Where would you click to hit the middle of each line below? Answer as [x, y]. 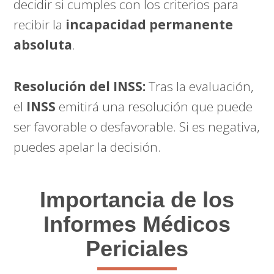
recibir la [40, 24]
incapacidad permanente [150, 24]
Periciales [137, 248]
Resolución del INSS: [80, 86]
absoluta [43, 44]
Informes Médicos [137, 224]
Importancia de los [137, 199]
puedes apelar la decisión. [87, 146]
